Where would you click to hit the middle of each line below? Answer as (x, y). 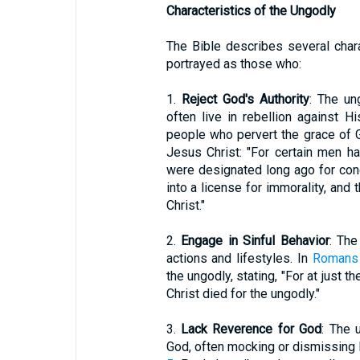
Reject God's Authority (245, 99)
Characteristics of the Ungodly (251, 11)
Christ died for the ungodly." (243, 294)
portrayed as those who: (233, 64)
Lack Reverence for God (251, 329)
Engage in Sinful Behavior (255, 241)
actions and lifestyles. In (239, 258)
